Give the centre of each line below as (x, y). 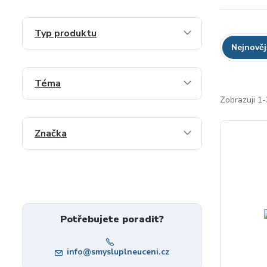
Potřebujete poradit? (112, 219)
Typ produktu (66, 33)
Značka (51, 133)
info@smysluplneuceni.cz (118, 252)
